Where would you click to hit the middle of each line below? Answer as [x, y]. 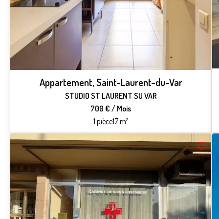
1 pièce [103, 121]
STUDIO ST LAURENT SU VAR [111, 96]
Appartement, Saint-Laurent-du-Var [111, 82]
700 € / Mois [111, 109]
